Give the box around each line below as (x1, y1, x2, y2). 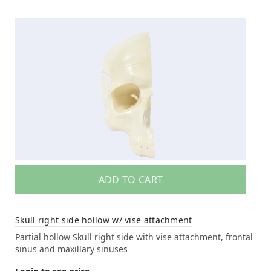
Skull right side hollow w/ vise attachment (15, 214, 192, 226)
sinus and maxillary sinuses (15, 243, 128, 255)
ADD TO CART (98, 172, 163, 186)
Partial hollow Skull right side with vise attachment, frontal (15, 230, 253, 243)
